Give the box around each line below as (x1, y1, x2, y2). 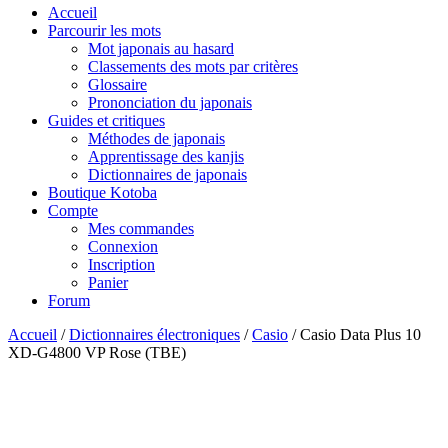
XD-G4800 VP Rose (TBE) (8, 343, 186, 361)
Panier (88, 273, 128, 291)
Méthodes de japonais (88, 129, 225, 147)
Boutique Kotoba (48, 183, 157, 201)
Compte (48, 201, 98, 219)
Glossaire (88, 75, 147, 93)
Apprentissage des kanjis (88, 147, 244, 165)
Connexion (88, 237, 158, 255)
